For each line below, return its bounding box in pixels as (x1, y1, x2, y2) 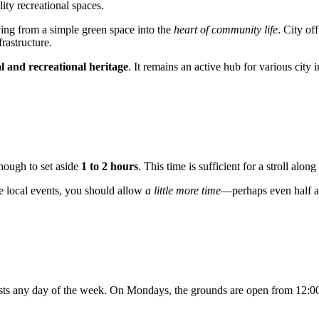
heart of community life (174, 23, 278, 36)
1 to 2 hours (81, 160, 138, 173)
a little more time (145, 184, 221, 197)
